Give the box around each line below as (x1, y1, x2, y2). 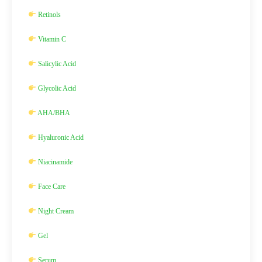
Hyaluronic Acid (36, 133, 84, 142)
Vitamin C (36, 35, 66, 43)
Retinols (36, 11, 61, 19)
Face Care (36, 182, 65, 191)
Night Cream (36, 207, 74, 215)
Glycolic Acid (36, 84, 76, 92)
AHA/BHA (36, 109, 70, 117)
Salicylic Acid (36, 60, 76, 68)
